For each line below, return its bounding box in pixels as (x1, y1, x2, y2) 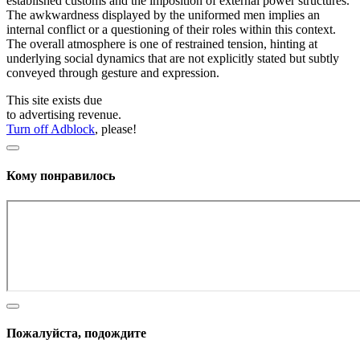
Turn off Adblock (6, 122, 95, 137)
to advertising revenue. (6, 108, 121, 122)
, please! (95, 122, 137, 137)
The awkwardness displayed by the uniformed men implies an (6, 8, 320, 22)
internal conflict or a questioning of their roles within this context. (6, 22, 336, 37)
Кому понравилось (6, 168, 115, 182)
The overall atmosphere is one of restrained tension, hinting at (6, 37, 317, 51)
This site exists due (6, 93, 102, 108)
